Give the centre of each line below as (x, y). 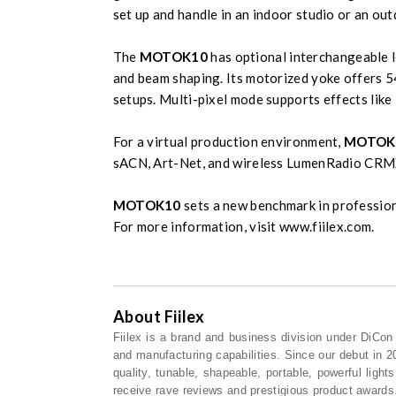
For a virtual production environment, (228, 141)
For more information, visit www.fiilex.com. (244, 226)
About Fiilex (159, 316)
